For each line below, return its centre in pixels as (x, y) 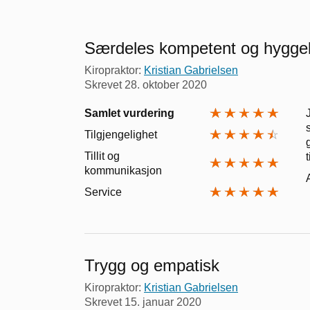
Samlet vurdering (129, 113)
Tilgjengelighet (121, 134)
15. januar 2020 (163, 302)
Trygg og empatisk (152, 265)
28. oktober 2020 (166, 84)
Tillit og (102, 156)
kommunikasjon (123, 170)
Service (103, 192)
